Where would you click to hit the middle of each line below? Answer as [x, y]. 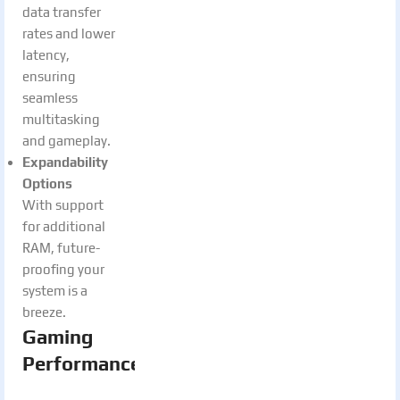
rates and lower [69, 33]
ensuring [49, 76]
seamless [50, 97]
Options [47, 183]
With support [63, 204]
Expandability [65, 162]
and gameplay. [67, 140]
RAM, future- [61, 247]
